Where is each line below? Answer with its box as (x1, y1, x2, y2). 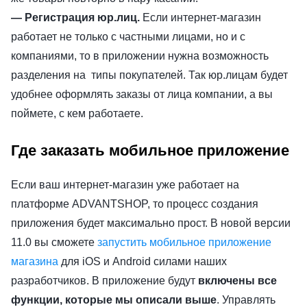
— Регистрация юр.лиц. (11, 12, 143, 24)
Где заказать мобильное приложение (11, 141, 289, 159)
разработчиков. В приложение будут (11, 275, 198, 287)
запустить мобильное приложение (97, 236, 271, 249)
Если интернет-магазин (143, 12, 261, 24)
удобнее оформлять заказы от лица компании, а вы (11, 88, 273, 101)
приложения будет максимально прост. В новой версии (11, 217, 291, 230)
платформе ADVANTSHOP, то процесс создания (11, 198, 258, 210)
